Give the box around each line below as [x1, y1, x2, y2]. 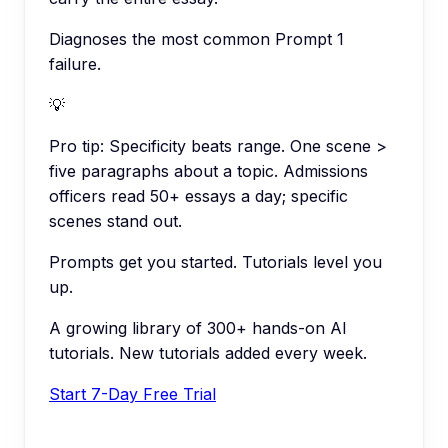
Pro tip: [49, 136, 104, 157]
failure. [49, 54, 101, 75]
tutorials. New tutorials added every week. [49, 343, 367, 364]
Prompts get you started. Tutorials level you [49, 252, 382, 273]
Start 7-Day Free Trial [49, 384, 216, 405]
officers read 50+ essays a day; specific [49, 186, 348, 207]
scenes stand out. [49, 211, 182, 232]
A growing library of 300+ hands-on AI [49, 318, 347, 339]
